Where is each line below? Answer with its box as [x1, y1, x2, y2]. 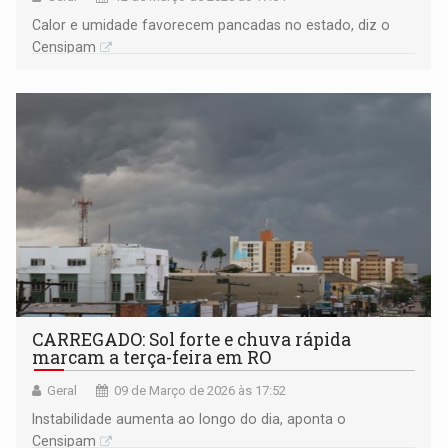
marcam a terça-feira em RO [32, 345, 272, 369]
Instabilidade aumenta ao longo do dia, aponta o [32, 410, 347, 427]
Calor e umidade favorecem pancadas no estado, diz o [32, 16, 391, 33]
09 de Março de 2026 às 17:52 [114, 382, 287, 398]
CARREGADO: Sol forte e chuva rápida [32, 327, 352, 351]
